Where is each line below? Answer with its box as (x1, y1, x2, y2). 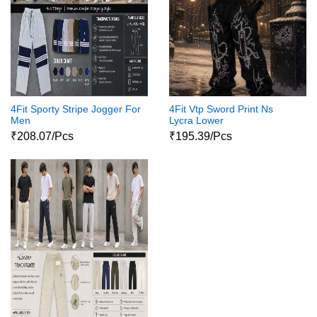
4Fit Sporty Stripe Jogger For (11, 103, 141, 115)
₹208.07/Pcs (11, 129, 74, 142)
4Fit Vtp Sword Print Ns (169, 103, 273, 115)
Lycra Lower (169, 115, 224, 127)
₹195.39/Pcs (169, 129, 232, 142)
